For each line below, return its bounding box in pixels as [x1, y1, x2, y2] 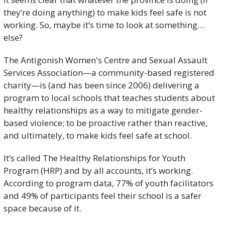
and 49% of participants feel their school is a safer [4, 189, 201, 201]
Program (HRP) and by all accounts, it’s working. [4, 164, 193, 176]
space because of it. [4, 202, 83, 214]
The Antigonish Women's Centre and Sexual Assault [4, 54, 207, 66]
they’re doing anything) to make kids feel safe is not [4, 6, 206, 18]
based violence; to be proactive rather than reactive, [4, 117, 207, 129]
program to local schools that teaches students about [4, 91, 215, 103]
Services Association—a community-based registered [4, 66, 214, 78]
